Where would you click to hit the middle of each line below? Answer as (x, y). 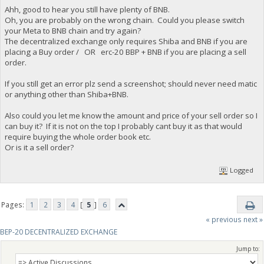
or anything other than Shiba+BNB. (66, 94)
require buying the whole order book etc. (77, 136)
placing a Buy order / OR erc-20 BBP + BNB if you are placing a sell (125, 52)
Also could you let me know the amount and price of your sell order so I (131, 115)
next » (253, 220)
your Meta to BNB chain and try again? (72, 30)
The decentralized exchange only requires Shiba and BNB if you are (126, 41)
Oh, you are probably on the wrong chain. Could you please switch (124, 20)
